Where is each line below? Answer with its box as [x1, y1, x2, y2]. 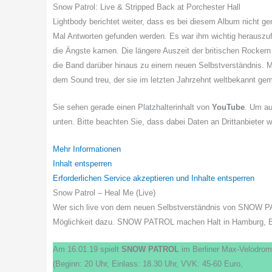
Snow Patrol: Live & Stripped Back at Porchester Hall [53, 2, 240, 12]
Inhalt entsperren [53, 158, 112, 168]
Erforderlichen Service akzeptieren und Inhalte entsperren [53, 173, 254, 183]
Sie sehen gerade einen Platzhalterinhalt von [53, 103, 212, 112]
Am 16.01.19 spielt [53, 244, 121, 254]
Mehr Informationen [53, 144, 121, 154]
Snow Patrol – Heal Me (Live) [53, 188, 155, 197]
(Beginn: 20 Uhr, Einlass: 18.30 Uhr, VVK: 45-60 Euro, [53, 259, 243, 268]
